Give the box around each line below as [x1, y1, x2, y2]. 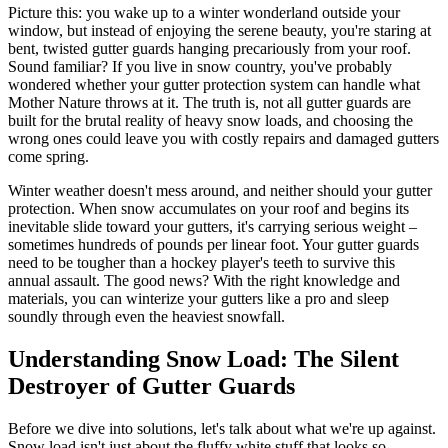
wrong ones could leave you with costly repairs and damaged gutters [8, 129, 439, 147]
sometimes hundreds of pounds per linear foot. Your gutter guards [8, 235, 419, 253]
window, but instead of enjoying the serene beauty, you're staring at [8, 21, 431, 39]
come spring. [8, 147, 89, 165]
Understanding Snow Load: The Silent [8, 345, 399, 372]
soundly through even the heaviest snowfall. [8, 307, 285, 325]
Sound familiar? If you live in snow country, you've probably [8, 57, 392, 75]
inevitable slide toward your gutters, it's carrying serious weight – [8, 217, 417, 235]
